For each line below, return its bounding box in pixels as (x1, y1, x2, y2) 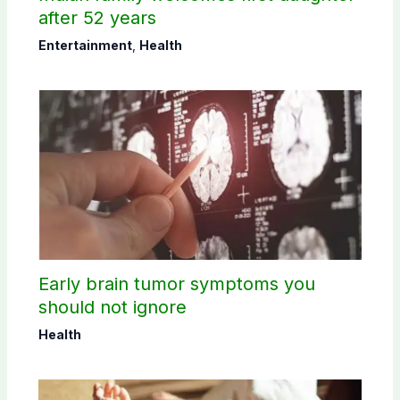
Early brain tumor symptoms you (37, 273, 315, 296)
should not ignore (37, 296, 187, 319)
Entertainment (37, 37, 132, 54)
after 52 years (37, 7, 156, 29)
